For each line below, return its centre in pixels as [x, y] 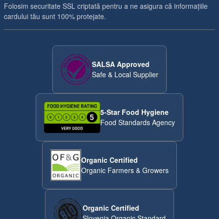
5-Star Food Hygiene [134, 112]
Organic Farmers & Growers [125, 170]
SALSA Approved [121, 64]
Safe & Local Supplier [125, 74]
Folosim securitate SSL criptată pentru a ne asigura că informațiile [106, 6]
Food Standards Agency [137, 122]
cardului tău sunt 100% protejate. [55, 16]
